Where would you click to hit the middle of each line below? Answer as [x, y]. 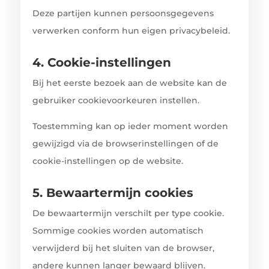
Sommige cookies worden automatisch [118, 230]
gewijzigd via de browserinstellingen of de [125, 143]
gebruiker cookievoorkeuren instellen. [116, 100]
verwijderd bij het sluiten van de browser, [123, 248]
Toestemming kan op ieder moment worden [130, 126]
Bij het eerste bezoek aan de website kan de [129, 83]
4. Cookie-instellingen [101, 62]
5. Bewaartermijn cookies [113, 192]
